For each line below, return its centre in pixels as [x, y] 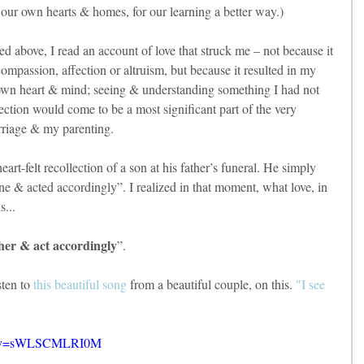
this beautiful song [80, 284]
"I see [312, 284]
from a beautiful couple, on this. [211, 284]
